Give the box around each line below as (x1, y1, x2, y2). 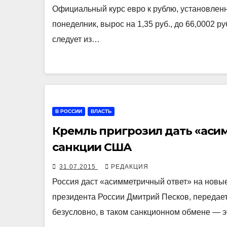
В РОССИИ (55, 108, 82, 115)
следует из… (52, 35, 100, 44)
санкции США (52, 140, 132, 155)
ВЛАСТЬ (91, 108, 111, 115)
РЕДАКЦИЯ (111, 163, 148, 171)
